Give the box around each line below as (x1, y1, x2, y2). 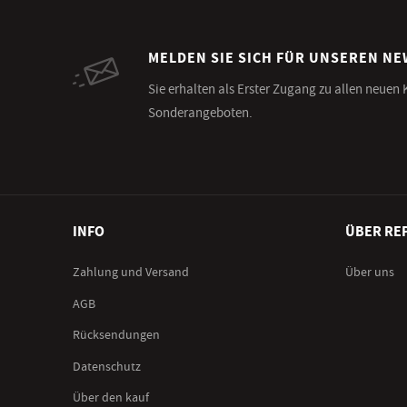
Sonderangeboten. (148, 104, 253, 122)
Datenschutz (72, 358, 141, 375)
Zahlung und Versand (72, 264, 189, 281)
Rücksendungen (72, 327, 160, 343)
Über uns (344, 264, 394, 281)
